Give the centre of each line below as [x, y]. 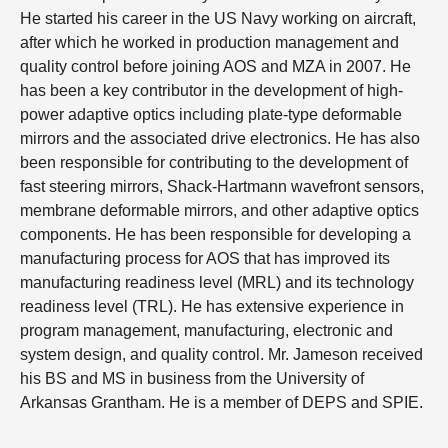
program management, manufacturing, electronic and [206, 330]
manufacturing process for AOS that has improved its [205, 258]
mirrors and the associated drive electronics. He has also [220, 138]
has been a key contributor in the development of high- [211, 90]
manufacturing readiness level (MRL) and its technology [217, 282]
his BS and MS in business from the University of [192, 378]
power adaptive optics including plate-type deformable [211, 114]
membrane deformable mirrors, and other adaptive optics [219, 210]
